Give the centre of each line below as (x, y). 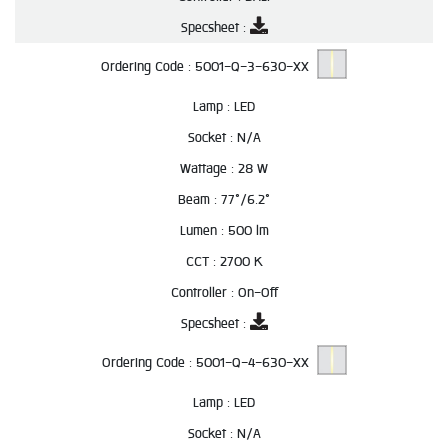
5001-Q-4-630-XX (256, 363)
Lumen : (203, 230)
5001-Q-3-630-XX (256, 67)
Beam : (199, 199)
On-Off (257, 292)
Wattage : (209, 168)
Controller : (204, 292)
